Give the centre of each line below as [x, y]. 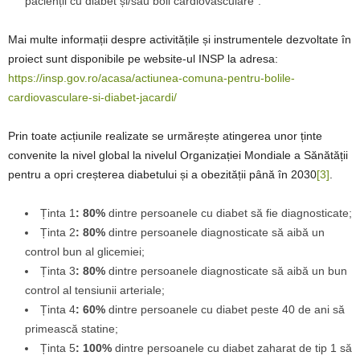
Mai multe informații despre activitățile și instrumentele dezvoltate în [180, 39]
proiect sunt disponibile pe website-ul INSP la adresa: [143, 59]
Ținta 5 [58, 348]
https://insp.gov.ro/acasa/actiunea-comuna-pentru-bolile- [151, 78]
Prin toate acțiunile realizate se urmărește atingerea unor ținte [165, 136]
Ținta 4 [58, 309]
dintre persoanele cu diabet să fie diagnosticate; [230, 213]
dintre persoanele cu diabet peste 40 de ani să [227, 309]
